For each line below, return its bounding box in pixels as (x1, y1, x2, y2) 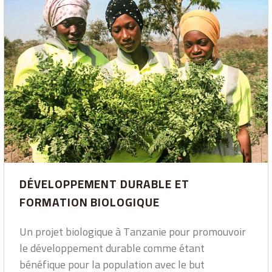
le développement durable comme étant (19, 238, 205, 259)
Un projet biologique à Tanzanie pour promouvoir (19, 222, 246, 242)
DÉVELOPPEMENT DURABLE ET (19, 173, 189, 195)
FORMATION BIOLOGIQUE (19, 191, 160, 214)
